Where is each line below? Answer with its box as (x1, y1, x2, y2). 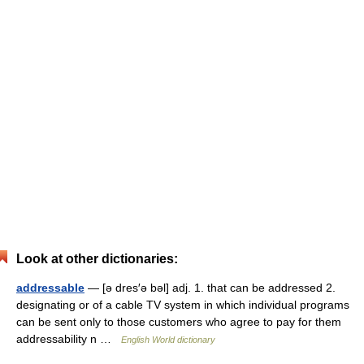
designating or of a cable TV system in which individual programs (16, 298, 349, 311)
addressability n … (16, 332, 121, 345)
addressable (16, 281, 84, 294)
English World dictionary (121, 335, 215, 344)
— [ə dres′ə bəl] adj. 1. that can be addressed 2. (84, 281, 336, 294)
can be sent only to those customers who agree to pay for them (16, 315, 341, 328)
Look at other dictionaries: (16, 252, 178, 266)
